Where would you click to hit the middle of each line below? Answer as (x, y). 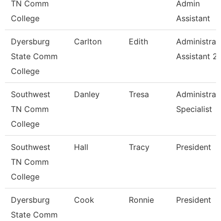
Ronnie (141, 200)
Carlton (88, 41)
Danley (87, 94)
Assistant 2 (197, 56)
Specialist (194, 109)
